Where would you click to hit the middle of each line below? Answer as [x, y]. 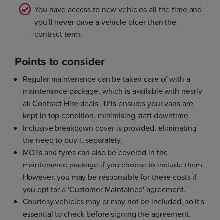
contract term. [58, 34]
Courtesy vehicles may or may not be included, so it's [113, 201]
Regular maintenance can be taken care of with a [106, 78]
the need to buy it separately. [72, 140]
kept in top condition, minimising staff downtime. [106, 115]
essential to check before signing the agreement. [107, 213]
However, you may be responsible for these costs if [110, 177]
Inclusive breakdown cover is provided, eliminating [110, 127]
